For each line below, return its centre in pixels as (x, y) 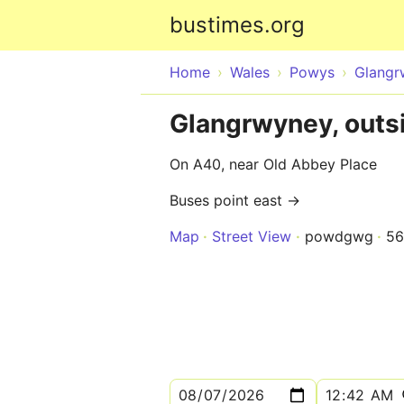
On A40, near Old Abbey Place (273, 164)
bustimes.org (237, 25)
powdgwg (339, 236)
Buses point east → (235, 200)
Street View (252, 236)
